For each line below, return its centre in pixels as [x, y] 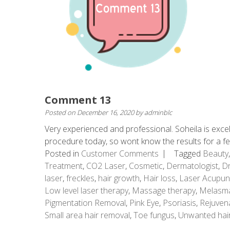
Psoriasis [179, 203]
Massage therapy [164, 190]
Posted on [61, 112]
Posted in [63, 154]
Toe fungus [154, 215]
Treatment [64, 166]
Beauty [216, 154]
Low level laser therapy [87, 190]
